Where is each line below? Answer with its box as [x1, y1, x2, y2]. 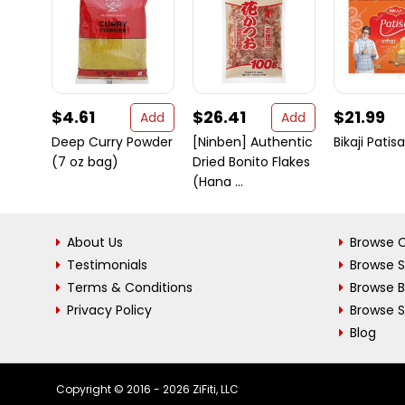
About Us [67, 233, 123, 251]
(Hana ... [193, 173, 243, 191]
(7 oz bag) [52, 153, 118, 171]
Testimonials [67, 256, 147, 274]
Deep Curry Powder [52, 133, 173, 151]
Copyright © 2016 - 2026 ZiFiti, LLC [56, 381, 239, 397]
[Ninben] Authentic [193, 133, 313, 151]
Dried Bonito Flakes [193, 153, 310, 171]
